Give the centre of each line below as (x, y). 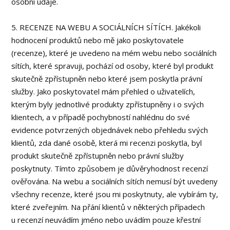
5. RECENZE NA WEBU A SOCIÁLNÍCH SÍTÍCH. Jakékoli (106, 27)
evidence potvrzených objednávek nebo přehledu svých (110, 130)
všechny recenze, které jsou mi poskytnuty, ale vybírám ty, (115, 194)
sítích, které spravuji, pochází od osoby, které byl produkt (113, 66)
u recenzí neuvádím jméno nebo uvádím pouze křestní (106, 220)
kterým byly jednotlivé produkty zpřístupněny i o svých (108, 104)
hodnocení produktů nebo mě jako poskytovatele (98, 40)
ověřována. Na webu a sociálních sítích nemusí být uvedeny (115, 181)
